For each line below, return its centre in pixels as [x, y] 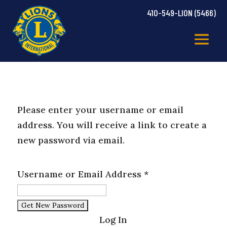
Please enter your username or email [100, 110]
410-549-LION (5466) [181, 13]
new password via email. [71, 140]
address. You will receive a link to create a [112, 125]
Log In [113, 220]
